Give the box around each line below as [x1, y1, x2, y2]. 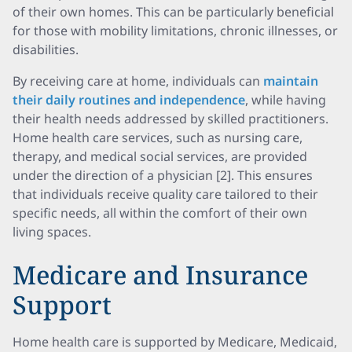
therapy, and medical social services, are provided [13, 148, 307, 165]
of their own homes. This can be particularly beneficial [13, 3, 334, 20]
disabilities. [13, 41, 79, 58]
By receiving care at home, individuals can [13, 72, 263, 90]
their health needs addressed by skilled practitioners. [13, 110, 328, 127]
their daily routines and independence [13, 91, 245, 108]
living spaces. [13, 223, 91, 240]
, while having [245, 91, 326, 108]
